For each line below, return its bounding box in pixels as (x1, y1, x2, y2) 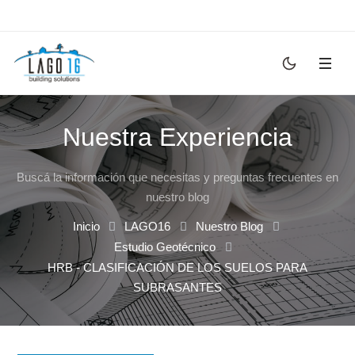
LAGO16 (124, 219, 171, 233)
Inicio (72, 219, 100, 233)
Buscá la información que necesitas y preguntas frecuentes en (17, 170, 338, 184)
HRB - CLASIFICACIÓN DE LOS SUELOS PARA (48, 261, 307, 274)
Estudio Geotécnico (114, 240, 216, 254)
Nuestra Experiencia (63, 123, 292, 151)
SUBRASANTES (133, 281, 222, 294)
